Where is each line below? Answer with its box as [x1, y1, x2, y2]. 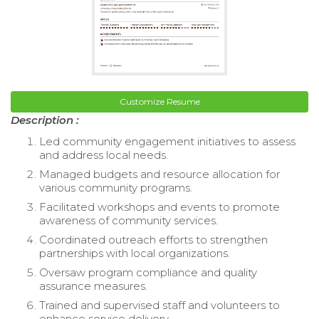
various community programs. [39, 180, 192, 194]
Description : [11, 113, 79, 127]
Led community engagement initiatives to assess [39, 134, 296, 148]
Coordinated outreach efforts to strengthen [39, 232, 268, 246]
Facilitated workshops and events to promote [39, 199, 280, 214]
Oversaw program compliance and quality [39, 265, 257, 279]
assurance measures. [39, 278, 147, 293]
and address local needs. [39, 147, 168, 162]
